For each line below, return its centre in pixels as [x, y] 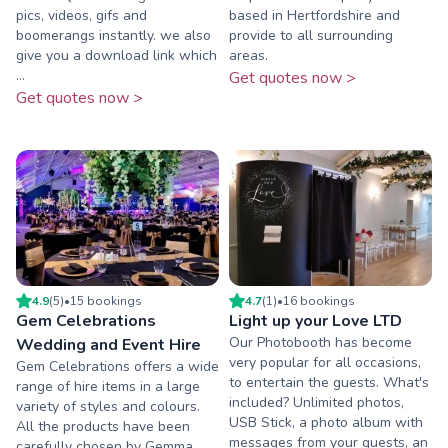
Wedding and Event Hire [108, 344]
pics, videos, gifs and [81, 16]
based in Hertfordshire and [314, 16]
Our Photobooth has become [320, 342]
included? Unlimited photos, [316, 402]
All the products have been [103, 426]
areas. [248, 56]
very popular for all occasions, [325, 362]
